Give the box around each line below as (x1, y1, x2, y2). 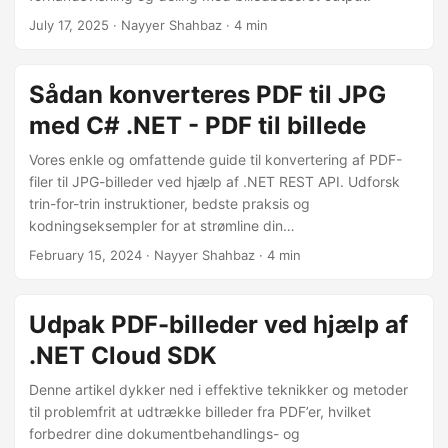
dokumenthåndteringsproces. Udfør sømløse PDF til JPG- (29, 239, 403, 256)
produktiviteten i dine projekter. (29, 283, 234, 300)
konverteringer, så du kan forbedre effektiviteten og (29, 261, 369, 278)
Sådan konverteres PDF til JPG (29, 80, 386, 109)
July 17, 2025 (29, 17, 109, 33)
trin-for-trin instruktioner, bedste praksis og (29, 195, 310, 212)
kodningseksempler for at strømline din (29, 217, 283, 234)
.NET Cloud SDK (29, 341, 217, 370)
